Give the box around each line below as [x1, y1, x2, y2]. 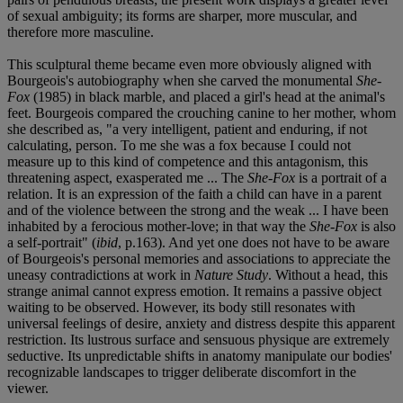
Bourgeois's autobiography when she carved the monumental [7, 72, 356, 88]
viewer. [7, 380, 49, 396]
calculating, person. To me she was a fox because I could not [7, 137, 351, 153]
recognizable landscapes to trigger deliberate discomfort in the [7, 363, 356, 380]
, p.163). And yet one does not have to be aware [118, 234, 390, 250]
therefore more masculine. [7, 23, 154, 40]
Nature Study [194, 266, 268, 282]
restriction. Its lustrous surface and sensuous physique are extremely [7, 331, 390, 347]
